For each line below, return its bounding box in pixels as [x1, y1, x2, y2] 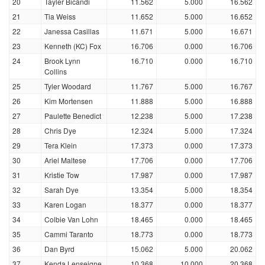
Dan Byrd [44, 244, 75, 254]
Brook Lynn [44, 56, 80, 66]
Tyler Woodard [44, 81, 91, 91]
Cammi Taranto [44, 229, 93, 239]
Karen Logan [44, 199, 86, 209]
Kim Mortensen [44, 96, 93, 106]
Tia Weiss [44, 11, 76, 21]
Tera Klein [44, 140, 77, 150]
